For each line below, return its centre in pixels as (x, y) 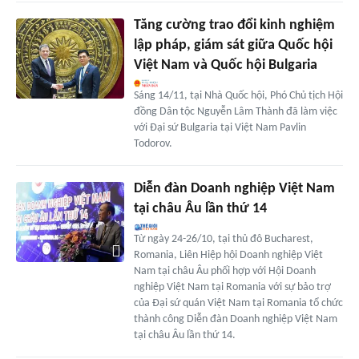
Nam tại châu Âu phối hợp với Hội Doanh (224, 271)
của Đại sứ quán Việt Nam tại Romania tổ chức (238, 303)
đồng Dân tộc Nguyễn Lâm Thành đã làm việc (235, 111)
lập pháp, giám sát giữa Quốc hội (233, 45)
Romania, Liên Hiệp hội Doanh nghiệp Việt (228, 255)
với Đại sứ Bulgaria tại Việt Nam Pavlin (220, 127)
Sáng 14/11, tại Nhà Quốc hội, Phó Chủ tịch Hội (238, 95)
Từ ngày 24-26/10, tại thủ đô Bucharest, (223, 239)
